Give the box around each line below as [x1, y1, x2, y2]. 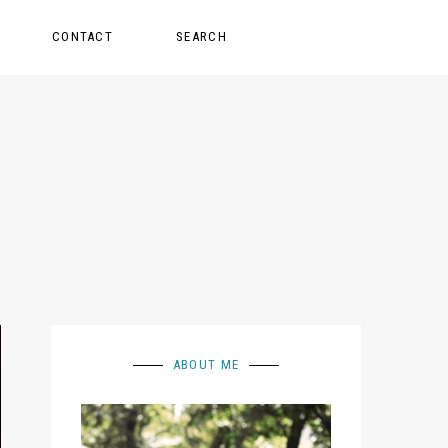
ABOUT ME [172, 357, 240, 372]
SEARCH [176, 29, 227, 44]
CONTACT [51, 29, 114, 44]
